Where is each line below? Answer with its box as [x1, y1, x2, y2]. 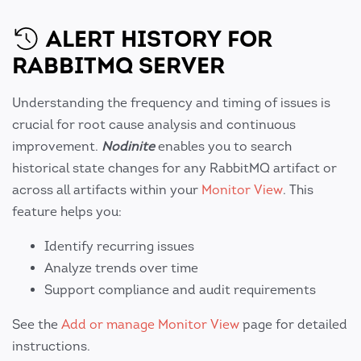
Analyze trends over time [44, 260, 198, 276]
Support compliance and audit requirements [44, 282, 316, 298]
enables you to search [155, 139, 292, 155]
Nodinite [102, 139, 155, 155]
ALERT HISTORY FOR [40, 24, 272, 54]
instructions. [12, 338, 90, 355]
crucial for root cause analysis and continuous [12, 117, 296, 133]
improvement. [12, 139, 102, 155]
